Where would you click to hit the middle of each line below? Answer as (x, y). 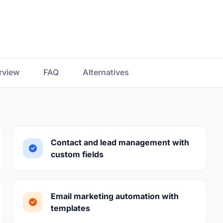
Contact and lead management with (120, 142)
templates (70, 208)
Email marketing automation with (115, 196)
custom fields (77, 154)
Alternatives (106, 72)
